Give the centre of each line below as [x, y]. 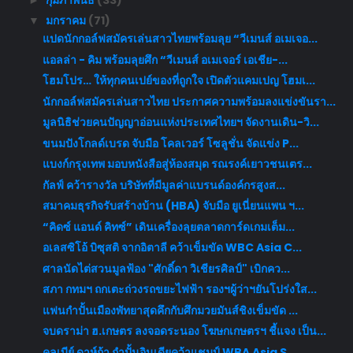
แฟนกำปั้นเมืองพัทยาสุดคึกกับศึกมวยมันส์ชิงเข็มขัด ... [170, 310]
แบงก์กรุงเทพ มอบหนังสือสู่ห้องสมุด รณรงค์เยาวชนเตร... [177, 164]
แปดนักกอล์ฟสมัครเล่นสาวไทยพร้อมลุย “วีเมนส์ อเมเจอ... [180, 39]
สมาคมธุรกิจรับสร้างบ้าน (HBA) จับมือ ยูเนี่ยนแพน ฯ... [173, 206]
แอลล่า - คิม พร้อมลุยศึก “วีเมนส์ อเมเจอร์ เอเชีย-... [165, 59]
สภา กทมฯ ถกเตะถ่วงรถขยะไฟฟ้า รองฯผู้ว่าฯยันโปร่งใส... [179, 290]
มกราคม [67, 21]
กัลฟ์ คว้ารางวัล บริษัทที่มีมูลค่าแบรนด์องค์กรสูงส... [163, 185]
